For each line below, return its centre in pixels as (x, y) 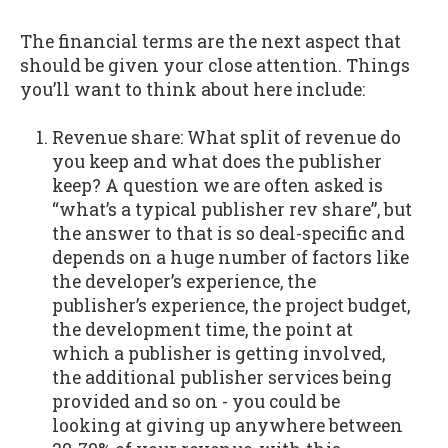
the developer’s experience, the (183, 282)
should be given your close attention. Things (215, 65)
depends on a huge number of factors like (230, 258)
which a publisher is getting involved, (218, 354)
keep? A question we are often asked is (217, 186)
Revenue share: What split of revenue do (226, 138)
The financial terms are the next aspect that (210, 41)
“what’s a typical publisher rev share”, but (231, 210)
